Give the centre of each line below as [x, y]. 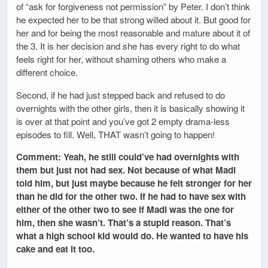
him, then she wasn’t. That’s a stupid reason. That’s [124, 222]
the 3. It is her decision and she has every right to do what [128, 46]
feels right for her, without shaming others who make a [121, 59]
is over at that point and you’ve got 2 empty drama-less [123, 121]
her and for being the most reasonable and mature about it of [133, 33]
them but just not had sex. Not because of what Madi [126, 170]
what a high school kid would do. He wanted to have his [132, 235]
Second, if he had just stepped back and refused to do [121, 95]
